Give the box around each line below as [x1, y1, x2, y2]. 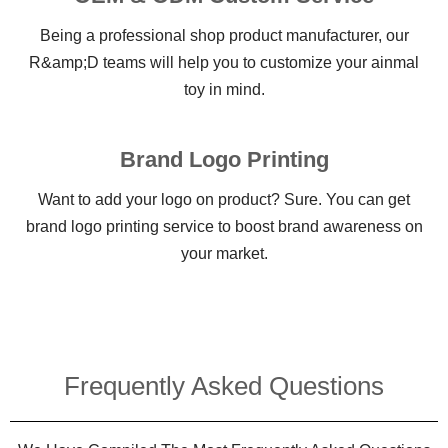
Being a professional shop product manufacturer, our [39, 26, 409, 44]
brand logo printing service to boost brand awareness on [25, 217, 423, 235]
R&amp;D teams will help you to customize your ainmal [29, 53, 419, 71]
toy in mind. [183, 80, 265, 98]
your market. [180, 244, 268, 262]
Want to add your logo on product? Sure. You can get [38, 190, 410, 208]
